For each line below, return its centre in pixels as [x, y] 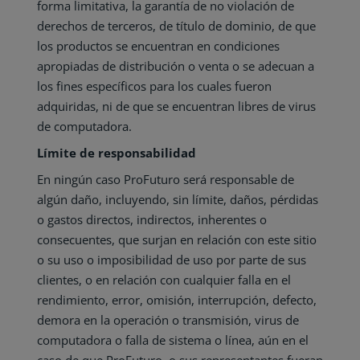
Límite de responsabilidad [116, 153]
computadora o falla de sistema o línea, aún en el [172, 340]
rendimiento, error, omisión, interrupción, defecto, [176, 300]
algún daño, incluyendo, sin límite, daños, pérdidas [177, 199]
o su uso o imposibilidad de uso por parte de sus [171, 260]
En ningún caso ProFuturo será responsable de [165, 179]
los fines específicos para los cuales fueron [154, 86]
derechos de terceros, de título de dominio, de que [176, 26]
